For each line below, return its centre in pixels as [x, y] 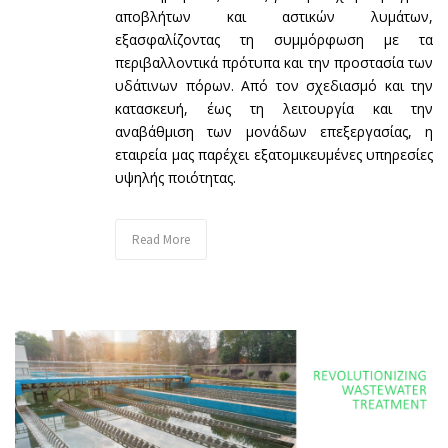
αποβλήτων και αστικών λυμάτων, [274, 17]
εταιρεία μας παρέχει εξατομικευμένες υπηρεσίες [274, 155]
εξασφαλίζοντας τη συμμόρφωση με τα [274, 40]
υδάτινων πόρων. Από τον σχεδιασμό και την [274, 86]
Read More [161, 240]
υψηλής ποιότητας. [175, 178]
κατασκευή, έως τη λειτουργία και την [274, 109]
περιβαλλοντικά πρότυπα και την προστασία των [274, 63]
